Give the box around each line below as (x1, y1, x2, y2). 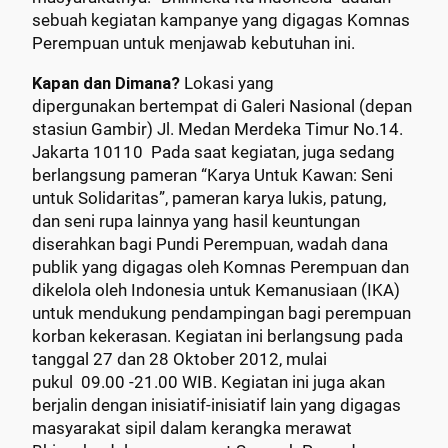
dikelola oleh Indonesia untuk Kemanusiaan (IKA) (32, 280, 400, 300)
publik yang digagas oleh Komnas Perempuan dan (32, 257, 409, 277)
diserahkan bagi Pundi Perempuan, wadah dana (32, 234, 388, 254)
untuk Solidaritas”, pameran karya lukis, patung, (32, 188, 386, 208)
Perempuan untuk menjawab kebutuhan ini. (32, 34, 355, 54)
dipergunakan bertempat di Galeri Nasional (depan (32, 96, 412, 116)
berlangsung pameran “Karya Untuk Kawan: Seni (32, 165, 393, 185)
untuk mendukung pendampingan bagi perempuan (32, 303, 411, 323)
